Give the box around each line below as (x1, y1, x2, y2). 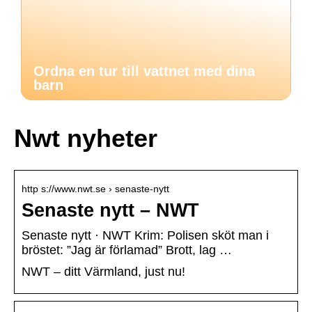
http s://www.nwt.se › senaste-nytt (22, 183, 169, 195)
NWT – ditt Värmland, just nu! (22, 265, 185, 279)
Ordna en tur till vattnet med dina (33, 63, 255, 79)
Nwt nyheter (14, 124, 157, 153)
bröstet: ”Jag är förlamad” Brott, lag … (22, 243, 232, 258)
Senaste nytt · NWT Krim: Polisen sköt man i (22, 228, 269, 243)
